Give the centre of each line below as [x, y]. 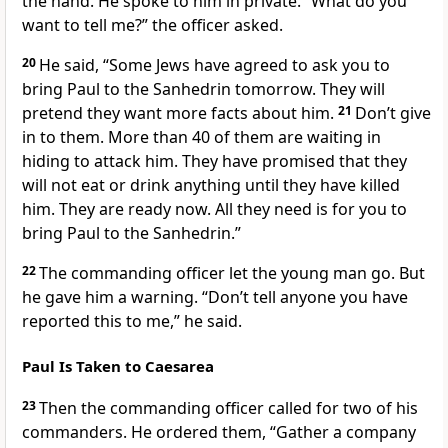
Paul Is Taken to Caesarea [118, 366]
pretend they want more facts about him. [180, 113]
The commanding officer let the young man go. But [232, 273]
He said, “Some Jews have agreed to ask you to [214, 65]
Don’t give [393, 113]
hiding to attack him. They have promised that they [214, 161]
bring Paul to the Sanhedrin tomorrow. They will [203, 89]
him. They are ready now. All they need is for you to [214, 209]
